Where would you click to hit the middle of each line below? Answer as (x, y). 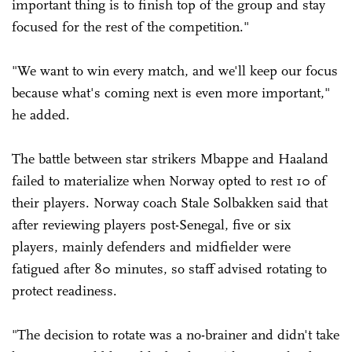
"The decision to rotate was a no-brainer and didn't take (176, 334)
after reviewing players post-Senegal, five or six (151, 224)
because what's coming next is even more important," (171, 92)
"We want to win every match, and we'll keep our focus (175, 70)
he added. (41, 114)
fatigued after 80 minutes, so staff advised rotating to (169, 268)
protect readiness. (64, 290)
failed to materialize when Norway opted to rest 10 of (169, 180)
